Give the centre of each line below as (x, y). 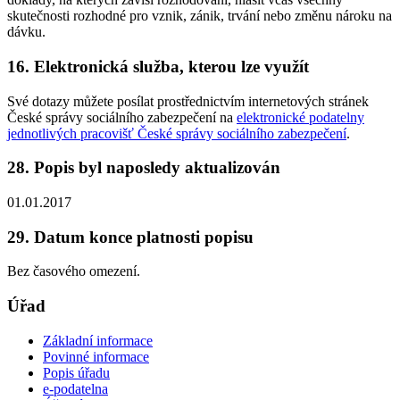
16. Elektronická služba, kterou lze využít (158, 66)
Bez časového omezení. (74, 271)
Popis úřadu (76, 372)
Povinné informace (96, 356)
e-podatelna (75, 388)
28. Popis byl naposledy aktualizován (144, 168)
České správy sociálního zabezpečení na (122, 117)
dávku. (26, 32)
